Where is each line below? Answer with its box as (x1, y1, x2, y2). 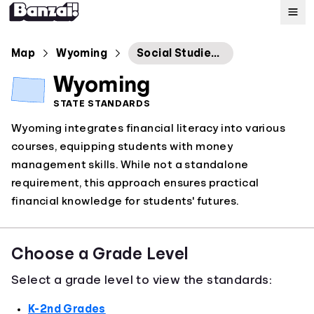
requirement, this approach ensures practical (11, 177, 259, 189)
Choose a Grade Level (11, 245, 189, 262)
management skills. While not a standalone (11, 159, 249, 170)
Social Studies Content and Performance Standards (211, 48, 220, 59)
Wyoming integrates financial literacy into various (11, 123, 285, 134)
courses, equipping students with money (11, 141, 233, 152)
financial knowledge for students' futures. (11, 196, 239, 207)
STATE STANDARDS (53, 98, 151, 108)
